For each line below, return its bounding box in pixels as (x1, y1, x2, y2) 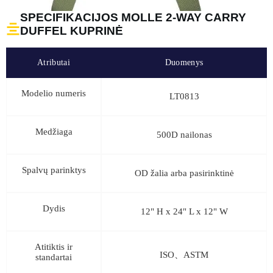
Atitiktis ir (35, 241, 73, 252)
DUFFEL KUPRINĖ (20, 24, 123, 37)
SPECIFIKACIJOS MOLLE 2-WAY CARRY (20, 10, 246, 24)
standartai (35, 252, 72, 262)
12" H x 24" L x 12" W (140, 206, 228, 216)
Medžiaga (35, 126, 73, 136)
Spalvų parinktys (21, 165, 86, 175)
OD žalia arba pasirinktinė (134, 168, 234, 178)
